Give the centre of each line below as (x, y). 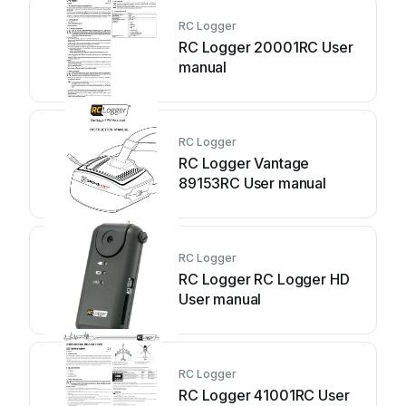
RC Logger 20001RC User (266, 47)
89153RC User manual (252, 183)
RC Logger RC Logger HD (264, 279)
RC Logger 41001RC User (264, 395)
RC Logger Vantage (244, 163)
